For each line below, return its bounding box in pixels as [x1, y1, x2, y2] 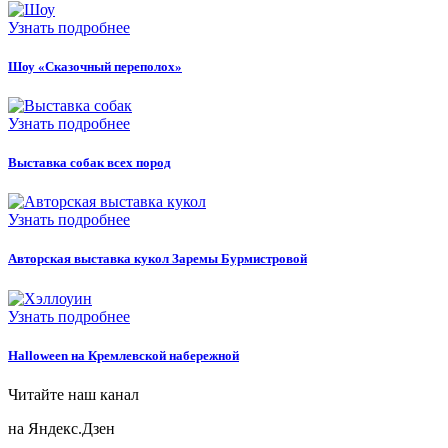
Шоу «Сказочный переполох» [8, 58, 182, 74]
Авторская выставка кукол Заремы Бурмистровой [8, 251, 307, 267]
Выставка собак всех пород [8, 155, 171, 171]
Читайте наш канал [8, 385, 139, 403]
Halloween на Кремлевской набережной [8, 347, 239, 363]
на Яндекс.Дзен [8, 419, 115, 437]
